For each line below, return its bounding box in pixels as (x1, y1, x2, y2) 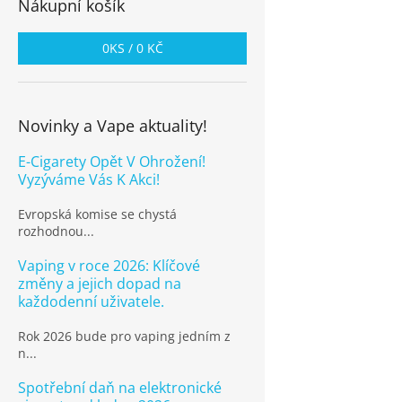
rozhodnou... (18, 223, 94, 240)
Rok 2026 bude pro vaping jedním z (18, 328, 231, 345)
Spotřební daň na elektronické (18, 378, 222, 398)
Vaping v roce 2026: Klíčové (18, 256, 200, 275)
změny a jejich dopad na (18, 274, 181, 293)
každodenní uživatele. (18, 292, 164, 311)
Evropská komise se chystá (18, 205, 177, 223)
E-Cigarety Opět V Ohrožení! (18, 152, 205, 171)
